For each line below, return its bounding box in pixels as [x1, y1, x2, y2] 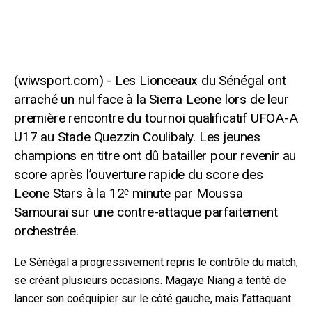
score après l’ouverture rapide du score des [14, 166, 263, 182]
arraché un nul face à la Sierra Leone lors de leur [14, 91, 289, 107]
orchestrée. [14, 222, 79, 239]
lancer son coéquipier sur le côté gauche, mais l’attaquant [14, 291, 291, 305]
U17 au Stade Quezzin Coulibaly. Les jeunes [14, 128, 260, 145]
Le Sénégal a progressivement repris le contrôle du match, [14, 255, 298, 269]
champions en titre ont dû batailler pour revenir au [14, 147, 297, 164]
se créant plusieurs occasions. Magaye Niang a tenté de [14, 273, 286, 287]
